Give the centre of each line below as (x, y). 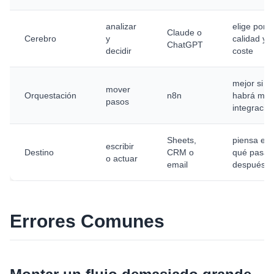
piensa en (251, 140)
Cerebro (40, 39)
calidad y (250, 39)
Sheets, (182, 140)
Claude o (184, 32)
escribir (120, 146)
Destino (39, 152)
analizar (121, 26)
